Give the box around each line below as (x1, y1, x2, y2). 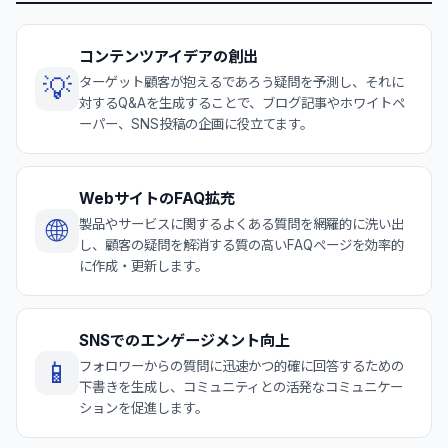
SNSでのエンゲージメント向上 (79, 330, 290, 350)
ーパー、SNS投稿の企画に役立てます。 (79, 115, 313, 132)
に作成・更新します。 (79, 257, 208, 274)
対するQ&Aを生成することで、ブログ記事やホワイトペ (79, 94, 405, 111)
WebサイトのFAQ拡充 (79, 188, 235, 208)
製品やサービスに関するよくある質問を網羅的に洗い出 (79, 215, 404, 232)
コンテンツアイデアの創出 (79, 46, 258, 66)
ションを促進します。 (79, 399, 208, 416)
